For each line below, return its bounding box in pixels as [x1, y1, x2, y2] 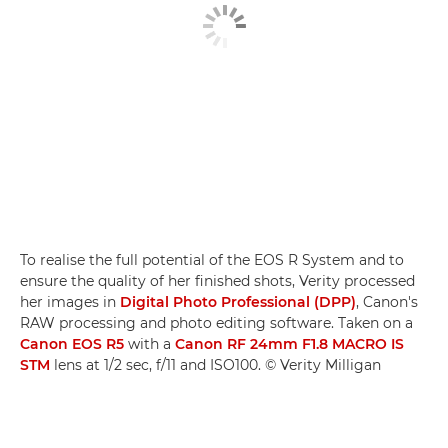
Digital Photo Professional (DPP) [120, 292, 356, 311]
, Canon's [356, 292, 418, 311]
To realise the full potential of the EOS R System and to [20, 250, 404, 269]
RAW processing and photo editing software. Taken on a [20, 313, 413, 332]
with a [124, 334, 175, 353]
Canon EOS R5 [20, 334, 124, 353]
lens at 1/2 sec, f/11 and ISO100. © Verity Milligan [50, 355, 381, 374]
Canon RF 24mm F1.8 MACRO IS [175, 334, 404, 353]
